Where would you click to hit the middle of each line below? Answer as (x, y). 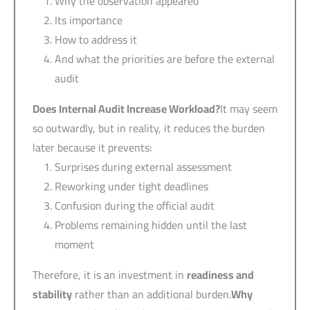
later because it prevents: (92, 147)
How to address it (96, 39)
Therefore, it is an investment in (110, 274)
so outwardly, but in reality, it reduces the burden (149, 128)
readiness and (220, 274)
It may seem (249, 108)
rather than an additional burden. (152, 294)
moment (74, 244)
